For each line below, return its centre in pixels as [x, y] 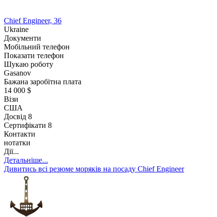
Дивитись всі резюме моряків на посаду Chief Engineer [94, 169]
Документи [23, 38]
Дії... [11, 151]
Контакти [20, 134]
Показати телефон [34, 55]
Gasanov [17, 73]
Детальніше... [26, 160]
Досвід [16, 116]
